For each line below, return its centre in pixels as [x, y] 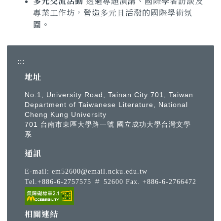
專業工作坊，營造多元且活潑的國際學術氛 [113, 13]
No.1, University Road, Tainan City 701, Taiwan [109, 95]
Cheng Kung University [66, 115]
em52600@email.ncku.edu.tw [100, 171]
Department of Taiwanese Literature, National [106, 105]
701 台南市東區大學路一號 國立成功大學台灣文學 [108, 125]
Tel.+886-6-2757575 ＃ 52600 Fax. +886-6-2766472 [110, 182]
